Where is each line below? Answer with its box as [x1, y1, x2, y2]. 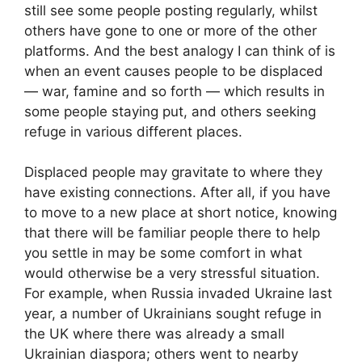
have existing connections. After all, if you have [24, 184, 330, 201]
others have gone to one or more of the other [24, 22, 317, 39]
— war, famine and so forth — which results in [24, 82, 325, 99]
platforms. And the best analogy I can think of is [24, 42, 335, 59]
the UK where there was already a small [24, 326, 284, 343]
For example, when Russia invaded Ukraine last [24, 285, 332, 302]
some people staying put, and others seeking [24, 103, 316, 120]
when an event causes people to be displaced [24, 62, 323, 79]
